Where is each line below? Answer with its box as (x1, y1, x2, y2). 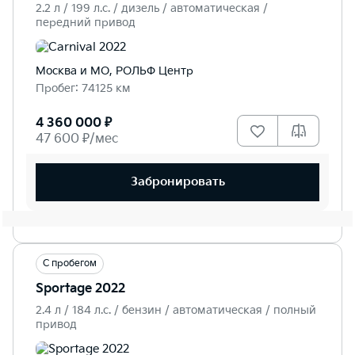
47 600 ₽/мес (36, 131, 118, 147)
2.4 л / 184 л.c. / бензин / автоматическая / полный (36, 303, 316, 317)
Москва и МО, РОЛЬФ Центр (36, 63, 193, 78)
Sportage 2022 (36, 281, 125, 296)
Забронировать (130, 174, 225, 190)
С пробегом (43, 257, 97, 269)
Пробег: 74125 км (36, 81, 131, 95)
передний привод (36, 15, 136, 29)
